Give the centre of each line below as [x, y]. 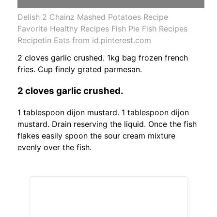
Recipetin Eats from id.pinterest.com [84, 40]
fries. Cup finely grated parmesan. [80, 69]
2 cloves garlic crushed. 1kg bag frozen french [103, 57]
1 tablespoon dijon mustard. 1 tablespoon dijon [103, 113]
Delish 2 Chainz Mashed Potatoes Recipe [93, 17]
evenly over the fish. [54, 147]
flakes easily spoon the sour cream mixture [96, 136]
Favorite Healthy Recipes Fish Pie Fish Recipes [102, 28]
